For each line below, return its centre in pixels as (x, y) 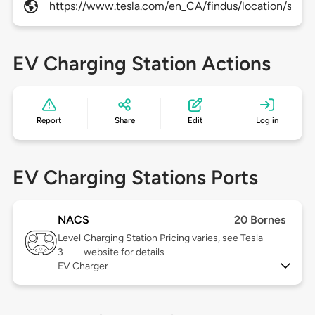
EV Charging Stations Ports (135, 178)
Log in (267, 121)
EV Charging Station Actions (141, 64)
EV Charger (83, 266)
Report (49, 121)
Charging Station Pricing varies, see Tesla (174, 238)
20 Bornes (260, 220)
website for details (124, 252)
